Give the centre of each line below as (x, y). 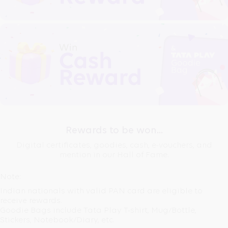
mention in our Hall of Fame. (114, 155)
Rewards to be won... (114, 131)
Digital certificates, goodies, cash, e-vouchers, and (114, 145)
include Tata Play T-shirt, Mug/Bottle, (124, 210)
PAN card (127, 191)
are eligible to (174, 191)
